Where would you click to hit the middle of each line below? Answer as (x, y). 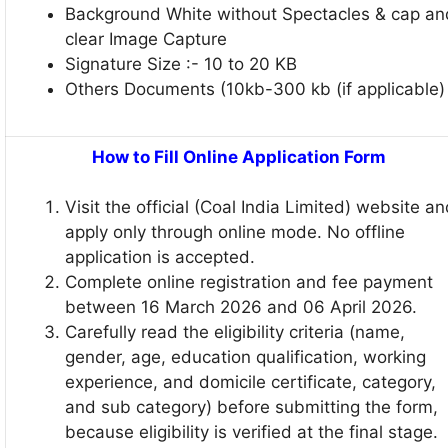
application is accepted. (160, 257)
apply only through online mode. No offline (235, 232)
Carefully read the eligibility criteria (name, (235, 332)
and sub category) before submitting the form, (251, 407)
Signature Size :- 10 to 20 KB (181, 63)
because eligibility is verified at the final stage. (251, 432)
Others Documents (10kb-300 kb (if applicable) (255, 88)
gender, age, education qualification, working (245, 357)
